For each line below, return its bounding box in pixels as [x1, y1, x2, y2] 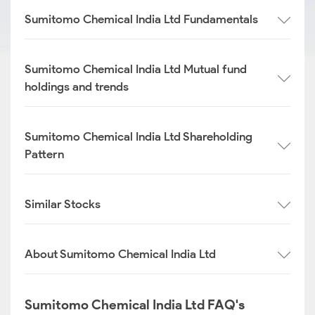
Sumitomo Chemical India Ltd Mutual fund [25, 62, 247, 76]
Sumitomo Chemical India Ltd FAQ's [25, 297, 245, 313]
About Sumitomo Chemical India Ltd [25, 247, 216, 261]
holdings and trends [25, 79, 129, 94]
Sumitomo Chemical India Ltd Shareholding [25, 129, 252, 143]
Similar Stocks [25, 197, 101, 211]
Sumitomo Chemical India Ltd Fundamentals [25, 12, 258, 26]
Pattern [25, 147, 64, 161]
